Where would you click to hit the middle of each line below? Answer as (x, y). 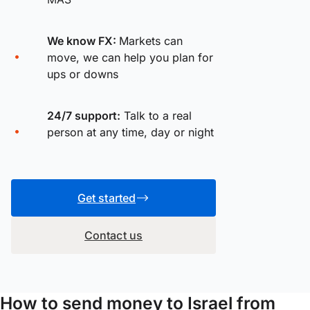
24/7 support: (84, 115)
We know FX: (83, 40)
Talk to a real (156, 115)
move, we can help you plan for (130, 57)
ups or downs (83, 74)
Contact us (113, 235)
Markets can (151, 40)
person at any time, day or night (130, 132)
